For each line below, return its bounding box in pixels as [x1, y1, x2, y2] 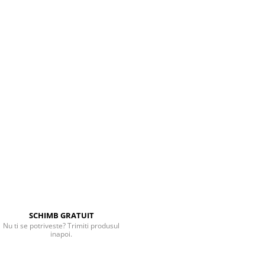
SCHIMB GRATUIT [28, 210, 94, 221]
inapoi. [50, 229, 73, 239]
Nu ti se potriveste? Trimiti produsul [3, 221, 120, 231]
